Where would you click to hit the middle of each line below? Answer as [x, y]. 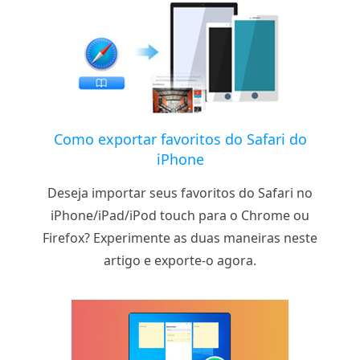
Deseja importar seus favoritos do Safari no [180, 193]
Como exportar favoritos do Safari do [180, 139]
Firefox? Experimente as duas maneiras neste [180, 238]
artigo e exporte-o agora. [180, 261]
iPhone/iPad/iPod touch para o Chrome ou [180, 216]
